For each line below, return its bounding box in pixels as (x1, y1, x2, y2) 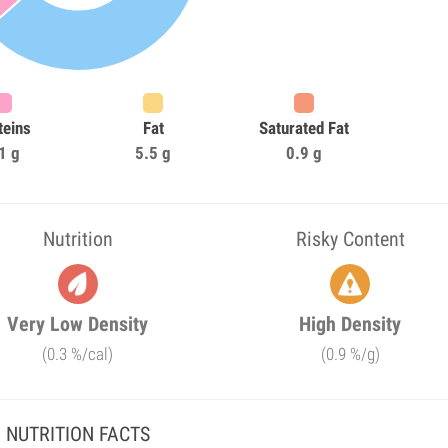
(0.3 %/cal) (42, 344, 114, 364)
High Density (299, 312, 402, 336)
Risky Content (295, 227, 405, 251)
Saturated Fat (258, 118, 349, 138)
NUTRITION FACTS (5, 422, 150, 446)
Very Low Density (7, 312, 149, 336)
